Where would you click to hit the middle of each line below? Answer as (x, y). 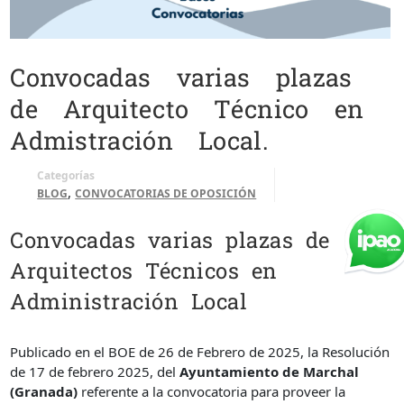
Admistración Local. (139, 140)
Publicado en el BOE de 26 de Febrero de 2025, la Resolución (200, 351)
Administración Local (129, 301)
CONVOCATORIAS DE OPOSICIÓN (166, 194)
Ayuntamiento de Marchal (270, 371)
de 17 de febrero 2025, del (95, 371)
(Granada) (44, 391)
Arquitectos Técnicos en (144, 271)
